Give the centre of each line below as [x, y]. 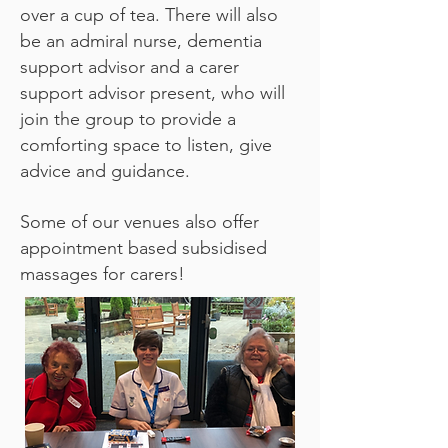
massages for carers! [102, 274]
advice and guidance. [105, 171]
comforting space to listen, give [146, 145]
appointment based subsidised [143, 248]
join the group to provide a [128, 119]
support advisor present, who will [152, 93]
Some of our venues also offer [139, 222]
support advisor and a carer [129, 67]
